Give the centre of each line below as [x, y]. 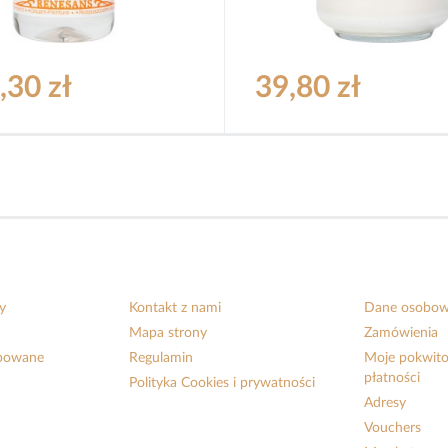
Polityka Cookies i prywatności [222, 383]
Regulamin [161, 358]
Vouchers [393, 428]
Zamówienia [401, 333]
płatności [392, 378]
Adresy [385, 403]
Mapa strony [168, 333]
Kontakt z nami [175, 308]
